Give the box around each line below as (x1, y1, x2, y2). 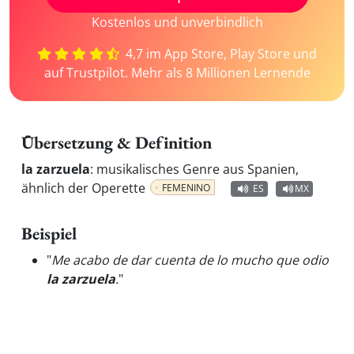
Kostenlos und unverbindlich (91, 13, 263, 31)
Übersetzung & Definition (21, 131, 212, 154)
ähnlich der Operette (21, 179, 145, 197)
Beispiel (21, 222, 77, 245)
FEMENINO (162, 181, 210, 194)
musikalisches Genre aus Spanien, (96, 160, 299, 178)
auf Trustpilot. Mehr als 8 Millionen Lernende (43, 64, 311, 81)
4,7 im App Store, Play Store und (122, 45, 318, 62)
